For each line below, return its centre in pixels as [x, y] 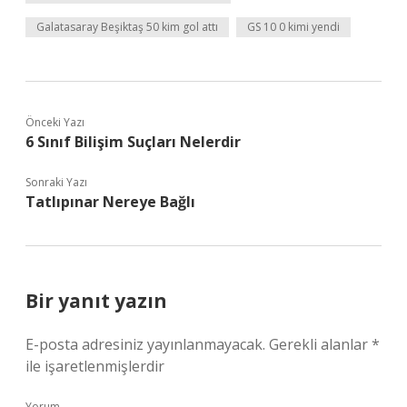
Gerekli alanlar [320, 344]
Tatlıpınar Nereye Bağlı [110, 202]
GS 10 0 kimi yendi [293, 27]
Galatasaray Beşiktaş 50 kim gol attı [127, 27]
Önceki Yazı [55, 122]
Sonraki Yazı [56, 182]
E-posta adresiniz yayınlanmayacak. [145, 344]
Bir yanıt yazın [96, 301]
